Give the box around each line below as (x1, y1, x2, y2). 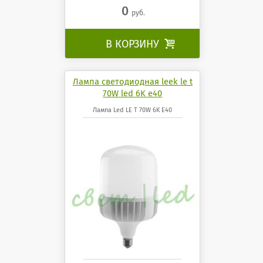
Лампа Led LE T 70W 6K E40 (93, 106, 173, 114)
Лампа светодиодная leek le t (72, 76, 193, 87)
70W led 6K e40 (103, 87, 163, 99)
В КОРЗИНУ (105, 37, 162, 50)
